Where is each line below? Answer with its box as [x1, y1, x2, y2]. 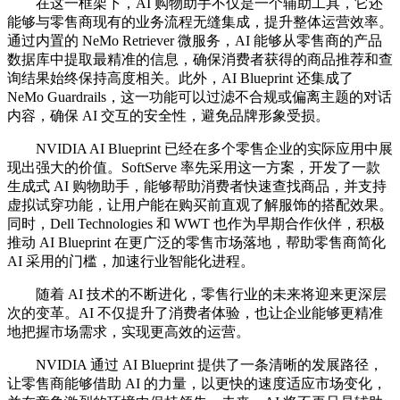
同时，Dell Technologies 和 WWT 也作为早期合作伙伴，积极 [7, 216, 385, 231]
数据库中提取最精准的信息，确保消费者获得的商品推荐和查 [7, 52, 393, 67]
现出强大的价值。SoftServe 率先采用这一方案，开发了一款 [7, 160, 380, 175]
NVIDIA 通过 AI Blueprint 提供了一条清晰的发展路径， [7, 357, 383, 372]
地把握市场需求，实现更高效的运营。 [7, 324, 250, 339]
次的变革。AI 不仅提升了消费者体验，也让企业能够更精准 [7, 305, 383, 321]
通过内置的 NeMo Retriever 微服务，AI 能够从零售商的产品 [7, 33, 382, 48]
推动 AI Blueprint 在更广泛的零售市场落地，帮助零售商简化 [7, 235, 386, 250]
